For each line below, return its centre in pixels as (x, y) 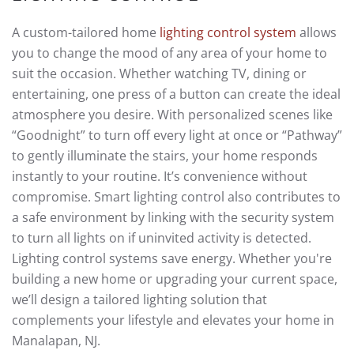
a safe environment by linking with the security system (173, 217)
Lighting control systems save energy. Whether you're (172, 258)
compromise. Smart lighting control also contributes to (176, 197)
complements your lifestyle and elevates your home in (173, 320)
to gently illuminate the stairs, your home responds (165, 156)
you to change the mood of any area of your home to (169, 53)
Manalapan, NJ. (56, 341)
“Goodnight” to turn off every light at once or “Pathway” (177, 135)
